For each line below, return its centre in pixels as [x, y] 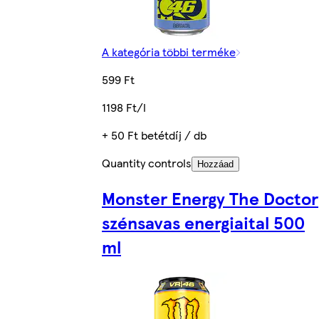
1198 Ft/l [124, 107]
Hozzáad [215, 164]
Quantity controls [147, 162]
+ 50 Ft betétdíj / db [154, 135]
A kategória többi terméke [169, 51]
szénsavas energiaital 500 [203, 222]
